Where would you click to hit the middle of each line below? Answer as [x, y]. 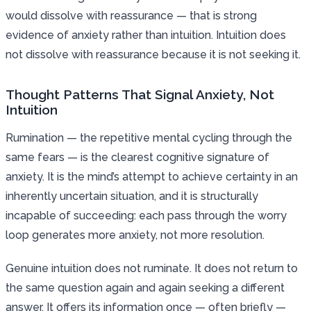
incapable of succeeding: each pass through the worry [146, 215]
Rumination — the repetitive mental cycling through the [149, 137]
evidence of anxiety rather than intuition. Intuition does [146, 35]
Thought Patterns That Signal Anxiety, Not [140, 94]
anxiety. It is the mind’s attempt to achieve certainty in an [152, 176]
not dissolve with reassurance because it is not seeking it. [153, 54]
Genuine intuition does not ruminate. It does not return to [152, 268]
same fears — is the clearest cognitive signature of [137, 157]
